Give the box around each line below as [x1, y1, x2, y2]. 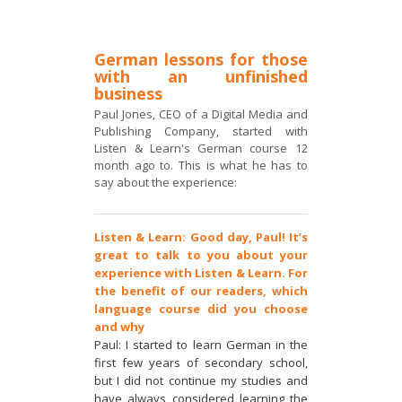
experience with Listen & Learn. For [94, 264, 308, 281]
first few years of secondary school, [94, 354, 308, 371]
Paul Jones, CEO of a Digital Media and [94, 105, 308, 122]
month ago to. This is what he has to [94, 156, 308, 173]
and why [94, 318, 145, 335]
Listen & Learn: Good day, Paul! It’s [94, 228, 308, 245]
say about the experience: [94, 173, 238, 190]
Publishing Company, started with [94, 122, 308, 139]
